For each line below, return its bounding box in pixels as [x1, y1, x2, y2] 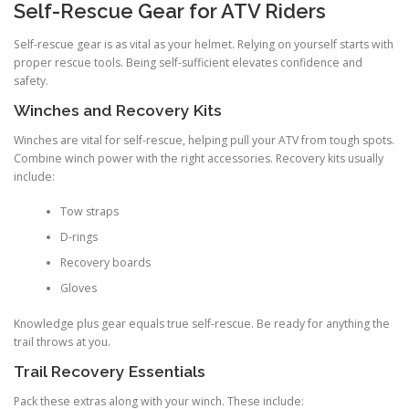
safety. [14, 72, 48, 89]
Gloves [59, 280, 97, 297]
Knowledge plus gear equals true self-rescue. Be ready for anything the [14, 315, 390, 331]
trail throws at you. [14, 333, 110, 350]
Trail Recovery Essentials [14, 362, 205, 381]
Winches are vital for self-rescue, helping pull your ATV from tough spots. [14, 131, 394, 148]
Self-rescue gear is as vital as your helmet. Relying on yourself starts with [14, 36, 393, 52]
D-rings [59, 229, 98, 246]
